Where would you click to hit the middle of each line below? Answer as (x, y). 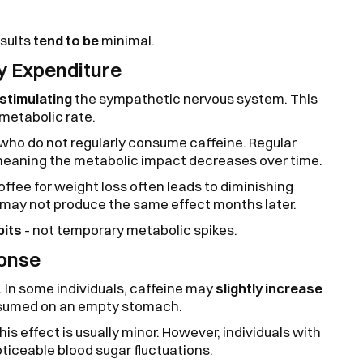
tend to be (66, 40)
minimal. (127, 40)
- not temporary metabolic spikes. (130, 229)
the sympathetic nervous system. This (195, 98)
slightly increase (269, 288)
